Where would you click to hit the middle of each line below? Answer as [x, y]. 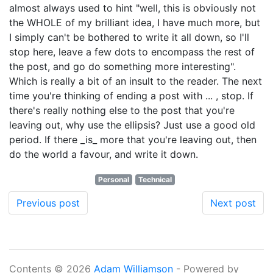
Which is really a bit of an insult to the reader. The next [136, 81]
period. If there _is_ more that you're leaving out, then [133, 140]
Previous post [48, 203]
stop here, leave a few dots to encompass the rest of [132, 52]
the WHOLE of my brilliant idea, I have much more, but [135, 23]
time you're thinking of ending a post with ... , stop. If [131, 96]
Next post [233, 203]
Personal [114, 179]
